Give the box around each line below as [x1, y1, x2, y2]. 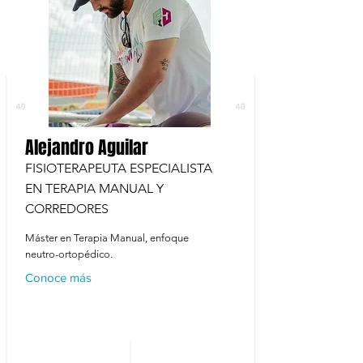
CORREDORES [25, 201, 109, 216]
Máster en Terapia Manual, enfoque [25, 232, 189, 244]
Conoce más [25, 271, 92, 284]
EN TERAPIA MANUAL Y [25, 181, 164, 196]
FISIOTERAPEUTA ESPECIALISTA [25, 160, 212, 176]
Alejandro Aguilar [25, 135, 148, 160]
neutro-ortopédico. [25, 248, 113, 260]
